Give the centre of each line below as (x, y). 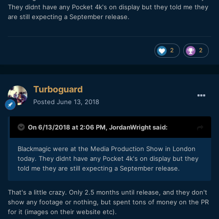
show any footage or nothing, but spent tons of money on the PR (108, 202)
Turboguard (58, 89)
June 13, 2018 (78, 101)
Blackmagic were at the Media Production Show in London (107, 148)
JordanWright (130, 127)
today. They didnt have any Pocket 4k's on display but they (108, 158)
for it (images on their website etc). (62, 211)
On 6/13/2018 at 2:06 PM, (68, 127)
